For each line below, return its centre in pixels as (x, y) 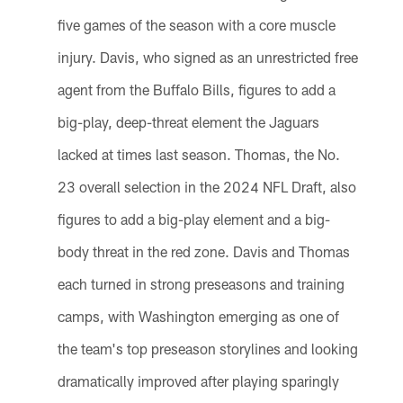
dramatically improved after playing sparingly (198, 381)
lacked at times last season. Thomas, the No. (198, 154)
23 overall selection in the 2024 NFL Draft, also (206, 186)
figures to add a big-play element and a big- (193, 219)
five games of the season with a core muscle (196, 24)
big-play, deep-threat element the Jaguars (188, 121)
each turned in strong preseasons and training (201, 283)
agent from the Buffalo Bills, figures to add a (196, 89)
